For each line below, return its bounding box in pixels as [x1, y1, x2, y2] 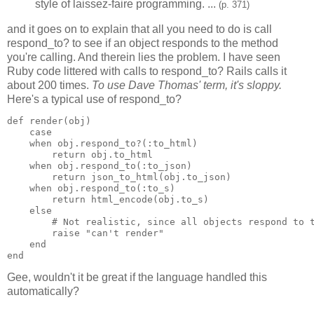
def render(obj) [7, 115, 91, 126]
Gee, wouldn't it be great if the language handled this [7, 271, 267, 283]
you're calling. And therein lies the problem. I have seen [7, 51, 280, 64]
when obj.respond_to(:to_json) [7, 160, 192, 171]
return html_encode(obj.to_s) [7, 193, 209, 205]
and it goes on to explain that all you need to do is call [7, 23, 272, 36]
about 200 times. [7, 79, 92, 92]
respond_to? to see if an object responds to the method [7, 37, 278, 50]
